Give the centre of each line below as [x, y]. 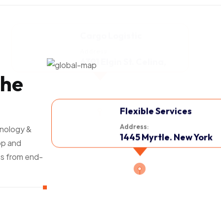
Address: [134, 127]
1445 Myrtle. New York [166, 137]
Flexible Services [156, 111]
